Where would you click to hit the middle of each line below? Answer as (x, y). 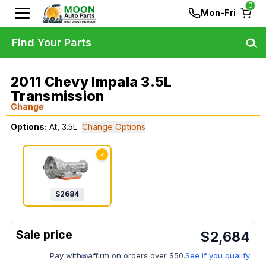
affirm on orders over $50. (137, 256)
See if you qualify (218, 256)
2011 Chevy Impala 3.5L (91, 82)
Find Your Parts (52, 42)
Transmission (58, 96)
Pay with (66, 256)
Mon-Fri (218, 13)
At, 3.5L (63, 127)
